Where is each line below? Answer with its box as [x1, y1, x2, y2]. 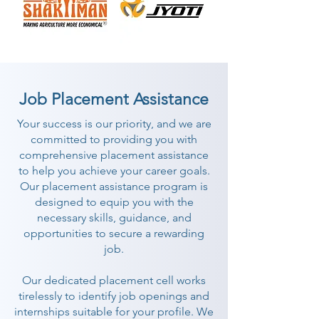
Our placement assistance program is [20, 179, 208, 193]
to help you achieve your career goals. [18, 164, 210, 177]
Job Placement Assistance [19, 90, 209, 109]
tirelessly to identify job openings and [19, 289, 209, 303]
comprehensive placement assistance [19, 148, 209, 162]
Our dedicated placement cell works [22, 273, 206, 287]
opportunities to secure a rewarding [23, 226, 204, 240]
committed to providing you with [31, 132, 197, 146]
